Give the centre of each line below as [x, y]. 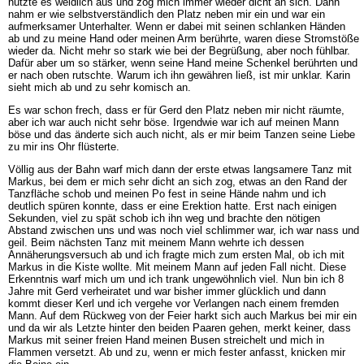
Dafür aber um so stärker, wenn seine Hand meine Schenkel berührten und [182, 63]
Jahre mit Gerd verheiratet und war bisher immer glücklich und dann [167, 292]
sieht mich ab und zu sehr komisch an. [99, 87]
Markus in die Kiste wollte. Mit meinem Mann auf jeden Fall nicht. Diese [177, 267]
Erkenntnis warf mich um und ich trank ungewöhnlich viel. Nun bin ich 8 [175, 279]
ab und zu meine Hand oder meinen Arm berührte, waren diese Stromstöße [183, 38]
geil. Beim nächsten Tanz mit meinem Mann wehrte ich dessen [156, 243]
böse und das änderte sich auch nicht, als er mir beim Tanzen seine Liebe [181, 134]
